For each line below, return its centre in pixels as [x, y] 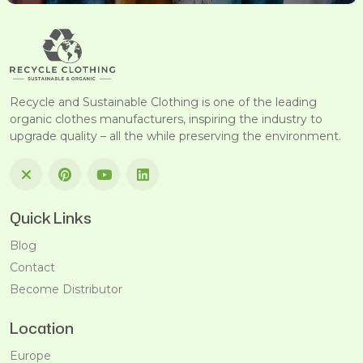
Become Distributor [66, 290]
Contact [32, 268]
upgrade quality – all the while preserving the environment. [175, 137]
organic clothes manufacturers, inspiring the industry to [166, 120]
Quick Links [51, 218]
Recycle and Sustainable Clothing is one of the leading [163, 102]
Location [42, 329]
